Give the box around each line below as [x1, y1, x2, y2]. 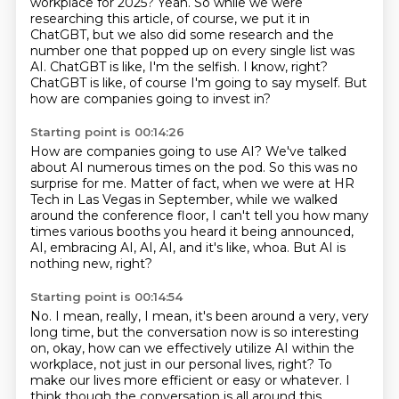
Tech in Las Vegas [29, 191, 144, 208]
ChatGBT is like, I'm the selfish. [49, 59, 243, 75]
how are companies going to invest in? [29, 91, 271, 107]
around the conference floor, [29, 208, 212, 224]
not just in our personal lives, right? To [99, 356, 332, 372]
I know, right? [242, 59, 328, 75]
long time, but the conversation [29, 324, 231, 340]
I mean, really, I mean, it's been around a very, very [54, 308, 369, 324]
